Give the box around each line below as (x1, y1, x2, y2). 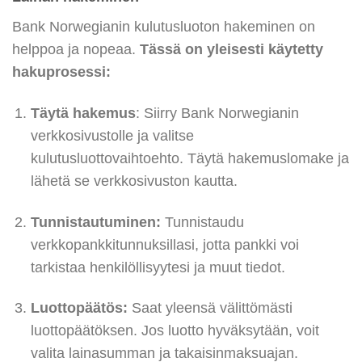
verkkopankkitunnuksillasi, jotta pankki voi (30, 236, 299, 253)
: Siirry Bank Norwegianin (135, 104, 299, 121)
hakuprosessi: (12, 63, 111, 80)
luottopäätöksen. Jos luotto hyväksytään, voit (30, 322, 319, 339)
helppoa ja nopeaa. (12, 40, 140, 57)
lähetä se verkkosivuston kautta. (30, 172, 238, 189)
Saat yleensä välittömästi (127, 300, 293, 317)
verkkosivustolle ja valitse (30, 127, 194, 144)
